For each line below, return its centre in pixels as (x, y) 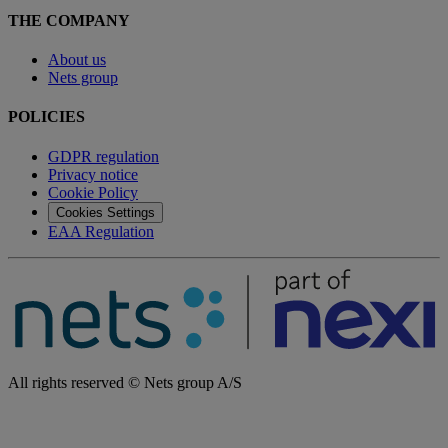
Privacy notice (93, 174)
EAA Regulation (101, 231)
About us (77, 60)
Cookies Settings (105, 212)
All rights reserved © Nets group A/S (125, 382)
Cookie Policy (93, 192)
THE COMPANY (69, 20)
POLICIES (46, 117)
